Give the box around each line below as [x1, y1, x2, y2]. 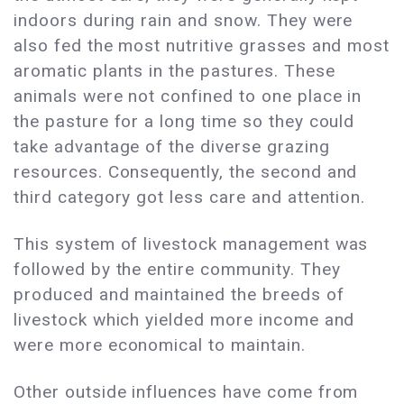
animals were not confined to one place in [14, 86, 363, 107]
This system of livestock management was [14, 234, 369, 255]
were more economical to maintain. [14, 335, 306, 356]
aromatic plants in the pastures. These [14, 60, 335, 82]
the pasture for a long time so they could [14, 111, 355, 133]
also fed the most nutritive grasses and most [14, 35, 390, 57]
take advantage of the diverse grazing [14, 136, 330, 158]
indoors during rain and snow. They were [14, 10, 353, 32]
